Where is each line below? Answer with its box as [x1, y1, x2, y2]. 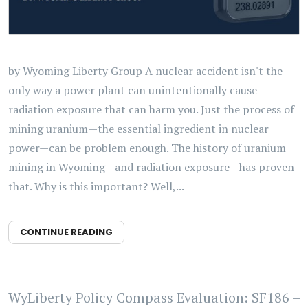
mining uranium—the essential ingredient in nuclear [8, 121, 269, 137]
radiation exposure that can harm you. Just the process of [8, 102, 294, 118]
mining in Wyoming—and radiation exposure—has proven [8, 159, 294, 175]
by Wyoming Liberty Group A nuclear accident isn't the [8, 63, 283, 79]
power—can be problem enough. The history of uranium [8, 140, 286, 156]
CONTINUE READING [20, 225, 113, 239]
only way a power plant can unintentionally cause [8, 82, 257, 98]
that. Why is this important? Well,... [8, 179, 184, 195]
